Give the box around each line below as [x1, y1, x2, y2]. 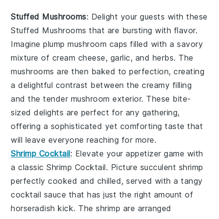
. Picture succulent [106, 162, 179, 173]
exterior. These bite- [109, 94, 191, 104]
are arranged [120, 203, 172, 214]
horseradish [11, 203, 55, 214]
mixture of [11, 53, 52, 63]
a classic [11, 162, 47, 173]
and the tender [11, 94, 71, 104]
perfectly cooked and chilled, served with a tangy [11, 176, 203, 186]
